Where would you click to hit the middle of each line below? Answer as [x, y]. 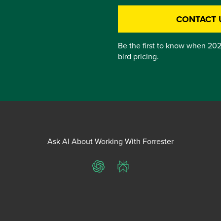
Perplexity [140, 171]
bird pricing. [138, 56]
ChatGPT [113, 171]
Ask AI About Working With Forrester [110, 141]
